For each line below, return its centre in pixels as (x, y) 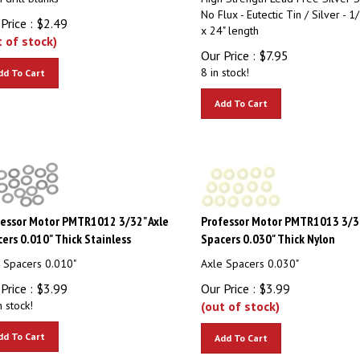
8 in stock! (225, 65)
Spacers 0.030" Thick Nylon (268, 231)
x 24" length (229, 23)
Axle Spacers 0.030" (250, 256)
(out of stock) (240, 299)
